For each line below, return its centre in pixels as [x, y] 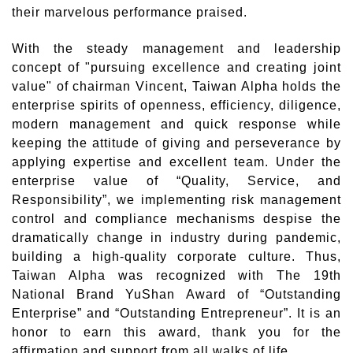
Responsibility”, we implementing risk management [176, 200]
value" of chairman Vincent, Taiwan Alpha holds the [176, 86]
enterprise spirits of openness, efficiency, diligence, [176, 105]
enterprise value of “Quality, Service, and [176, 181]
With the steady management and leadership [176, 48]
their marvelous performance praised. [130, 12]
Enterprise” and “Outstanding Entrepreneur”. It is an [176, 313]
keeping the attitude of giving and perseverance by [176, 143]
